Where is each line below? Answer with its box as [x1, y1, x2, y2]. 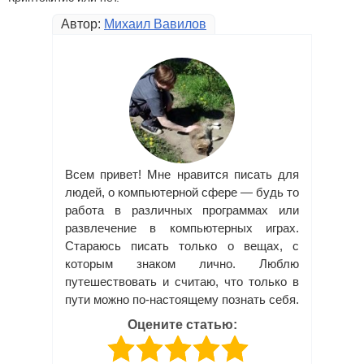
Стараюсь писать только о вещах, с [65, 239, 299, 253]
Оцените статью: [127, 318, 237, 332]
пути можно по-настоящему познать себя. [65, 292, 299, 307]
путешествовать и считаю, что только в [65, 275, 299, 289]
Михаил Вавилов [104, 17, 206, 32]
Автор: [61, 17, 104, 32]
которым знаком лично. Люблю [65, 257, 299, 271]
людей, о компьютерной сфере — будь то [65, 185, 299, 200]
